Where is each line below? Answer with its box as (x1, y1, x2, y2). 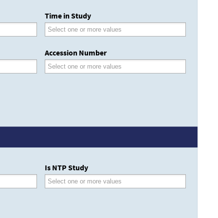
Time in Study (45, 11, 91, 21)
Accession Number (45, 48, 107, 58)
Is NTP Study (45, 163, 88, 173)
